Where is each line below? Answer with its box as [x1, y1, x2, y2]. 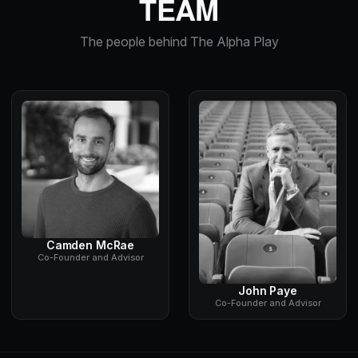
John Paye [238, 284, 297, 298]
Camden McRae [46, 237, 135, 252]
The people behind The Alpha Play [79, 33, 279, 50]
